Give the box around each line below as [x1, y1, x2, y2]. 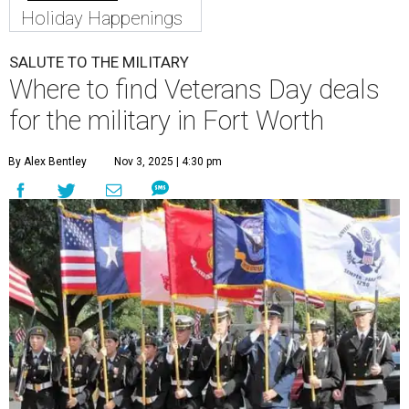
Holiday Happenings [21, 7, 183, 30]
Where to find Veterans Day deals [9, 74, 380, 106]
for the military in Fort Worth [9, 105, 324, 137]
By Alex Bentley [8, 155, 87, 169]
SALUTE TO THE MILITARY [9, 53, 189, 72]
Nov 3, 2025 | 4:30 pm [114, 155, 222, 169]
